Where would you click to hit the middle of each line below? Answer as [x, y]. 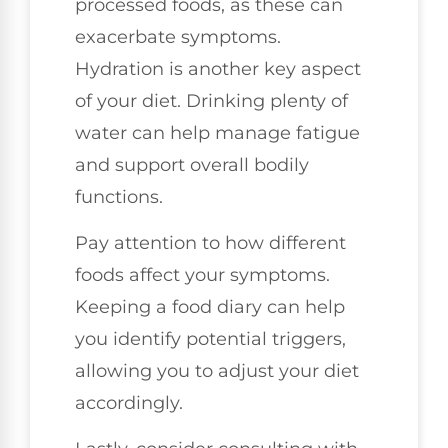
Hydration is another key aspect [218, 68]
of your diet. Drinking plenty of [211, 100]
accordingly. [129, 402]
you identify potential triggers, [210, 338]
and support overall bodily [192, 164]
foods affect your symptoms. [202, 274]
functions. [119, 196]
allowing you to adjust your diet [217, 370]
